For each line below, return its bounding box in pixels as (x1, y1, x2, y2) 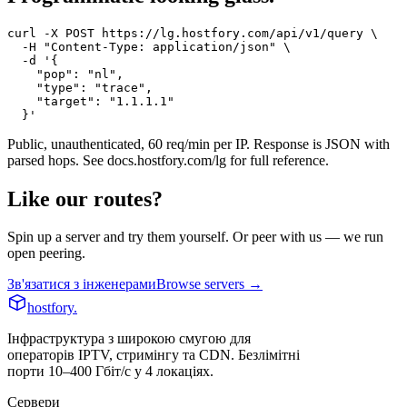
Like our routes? (7, 186, 163, 211)
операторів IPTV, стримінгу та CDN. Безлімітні (7, 347, 300, 363)
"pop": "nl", (7, 66, 124, 81)
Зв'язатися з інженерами (7, 276, 156, 293)
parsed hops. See (7, 152, 107, 168)
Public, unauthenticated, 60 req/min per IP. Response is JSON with (7, 135, 390, 152)
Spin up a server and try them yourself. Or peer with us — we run (7, 229, 383, 245)
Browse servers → (156, 276, 263, 293)
